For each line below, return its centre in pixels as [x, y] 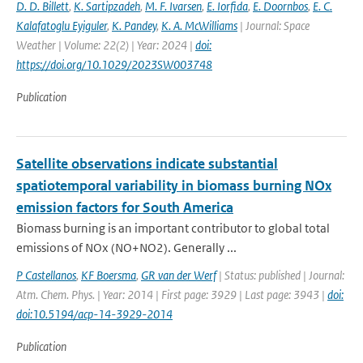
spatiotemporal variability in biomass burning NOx [174, 186]
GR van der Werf [179, 275]
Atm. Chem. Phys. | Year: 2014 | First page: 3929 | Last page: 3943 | [172, 295]
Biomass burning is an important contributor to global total [173, 228]
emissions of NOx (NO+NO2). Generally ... [126, 248]
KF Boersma [109, 275]
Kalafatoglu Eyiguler [62, 26]
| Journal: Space [273, 26]
